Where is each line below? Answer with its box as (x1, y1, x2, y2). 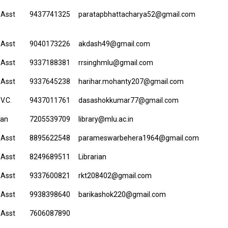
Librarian (78, 153, 106, 161)
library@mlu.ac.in (78, 115, 133, 123)
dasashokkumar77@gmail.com (78, 96, 179, 104)
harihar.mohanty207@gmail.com (78, 77, 184, 85)
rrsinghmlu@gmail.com (78, 59, 153, 67)
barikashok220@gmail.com (78, 190, 166, 198)
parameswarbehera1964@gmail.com (78, 134, 199, 142)
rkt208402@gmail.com (78, 172, 152, 180)
